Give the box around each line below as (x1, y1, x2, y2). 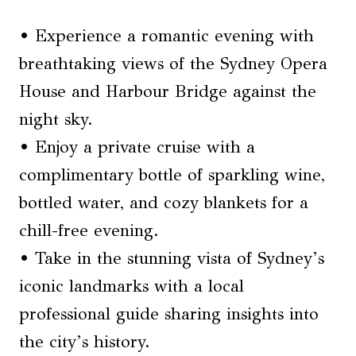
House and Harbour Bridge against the (19, 81, 316, 103)
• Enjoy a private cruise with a (19, 137, 255, 158)
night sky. (19, 109, 93, 130)
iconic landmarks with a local (19, 276, 244, 297)
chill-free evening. (19, 220, 159, 242)
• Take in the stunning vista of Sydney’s (19, 248, 324, 269)
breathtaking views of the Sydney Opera (19, 53, 327, 75)
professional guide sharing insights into (19, 304, 319, 325)
